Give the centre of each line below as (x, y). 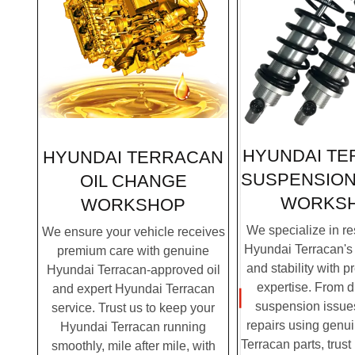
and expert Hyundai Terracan (133, 288)
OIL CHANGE (133, 181)
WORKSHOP (133, 205)
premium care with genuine (133, 250)
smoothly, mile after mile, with (133, 345)
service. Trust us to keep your (133, 307)
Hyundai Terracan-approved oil (133, 269)
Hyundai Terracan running (133, 326)
